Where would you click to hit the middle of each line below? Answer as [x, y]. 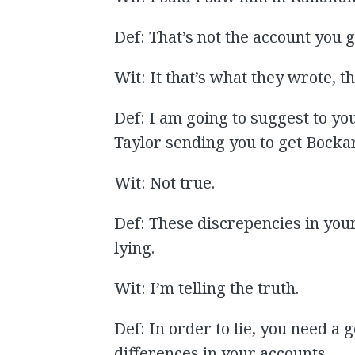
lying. [135, 248]
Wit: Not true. [165, 183]
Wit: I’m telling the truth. [207, 288]
